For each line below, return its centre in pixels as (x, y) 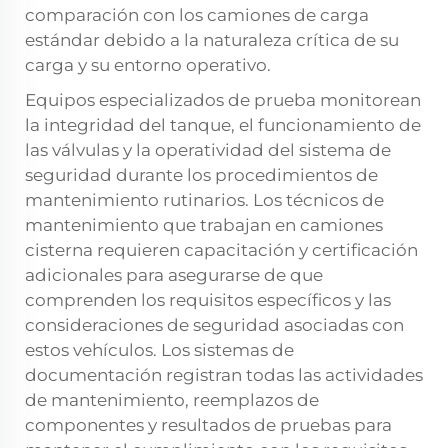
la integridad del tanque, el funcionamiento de (223, 125)
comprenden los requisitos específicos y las (208, 300)
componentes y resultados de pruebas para (208, 425)
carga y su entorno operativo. (148, 65)
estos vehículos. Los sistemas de (159, 350)
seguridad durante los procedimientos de (201, 175)
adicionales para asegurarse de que (174, 275)
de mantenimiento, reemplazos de (172, 400)
